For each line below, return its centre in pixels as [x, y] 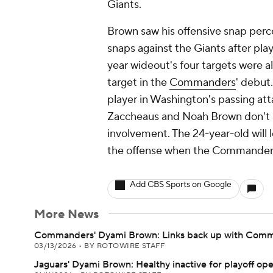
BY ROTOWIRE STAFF [125, 246]
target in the [138, 83]
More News [66, 214]
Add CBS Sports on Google [181, 185]
